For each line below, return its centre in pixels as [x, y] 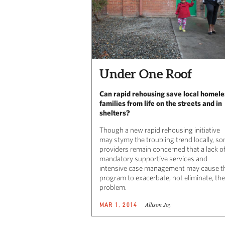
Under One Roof [146, 74]
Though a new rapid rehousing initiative [160, 130]
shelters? [115, 113]
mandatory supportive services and [153, 158]
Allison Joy [158, 204]
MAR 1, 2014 [119, 204]
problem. [113, 187]
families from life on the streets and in [161, 103]
